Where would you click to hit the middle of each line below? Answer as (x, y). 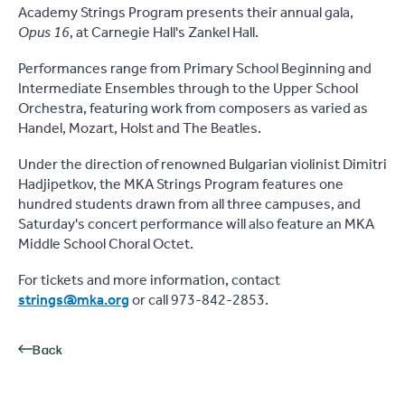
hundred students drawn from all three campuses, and (189, 205)
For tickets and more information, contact (149, 281)
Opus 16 (44, 33)
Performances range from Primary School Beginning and (195, 69)
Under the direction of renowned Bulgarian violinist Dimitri (202, 165)
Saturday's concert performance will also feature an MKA (196, 225)
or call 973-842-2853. (199, 301)
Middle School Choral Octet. (106, 245)
